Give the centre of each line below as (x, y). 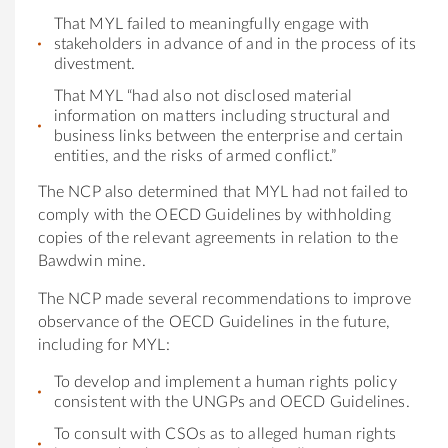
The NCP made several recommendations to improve (224, 298)
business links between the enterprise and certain (228, 135)
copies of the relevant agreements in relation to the (217, 237)
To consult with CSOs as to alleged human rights (224, 433)
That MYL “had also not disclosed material (202, 95)
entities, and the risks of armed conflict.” (195, 155)
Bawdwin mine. (91, 260)
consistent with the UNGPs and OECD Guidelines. (231, 401)
